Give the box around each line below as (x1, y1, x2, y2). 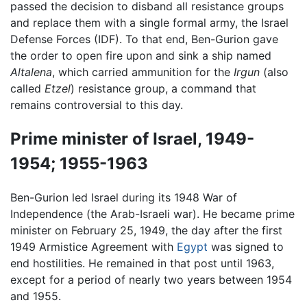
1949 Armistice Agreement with (10, 240, 177, 254)
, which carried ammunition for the (52, 64, 234, 79)
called (10, 81, 45, 95)
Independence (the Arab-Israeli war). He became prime (10, 207, 295, 221)
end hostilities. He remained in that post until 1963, (10, 256, 274, 271)
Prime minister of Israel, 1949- (10, 128, 254, 149)
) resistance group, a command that (71, 81, 256, 95)
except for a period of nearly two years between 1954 (10, 273, 292, 287)
